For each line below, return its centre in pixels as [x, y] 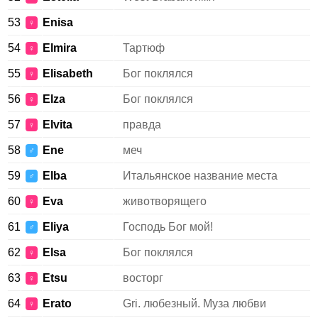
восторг [143, 278]
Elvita [57, 125]
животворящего [165, 201]
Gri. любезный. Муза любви [194, 303]
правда [142, 125]
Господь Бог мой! [168, 227]
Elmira [60, 48]
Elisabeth [68, 73]
